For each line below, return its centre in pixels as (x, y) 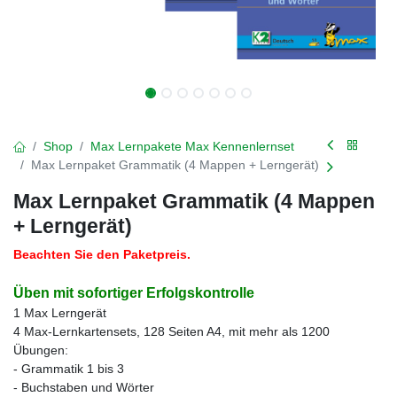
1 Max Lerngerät (60, 313)
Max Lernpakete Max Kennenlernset (192, 146)
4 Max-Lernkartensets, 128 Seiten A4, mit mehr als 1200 (171, 331)
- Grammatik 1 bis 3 (69, 369)
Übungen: (41, 350)
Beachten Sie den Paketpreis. (102, 254)
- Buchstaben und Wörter (84, 387)
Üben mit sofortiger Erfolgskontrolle (134, 293)
